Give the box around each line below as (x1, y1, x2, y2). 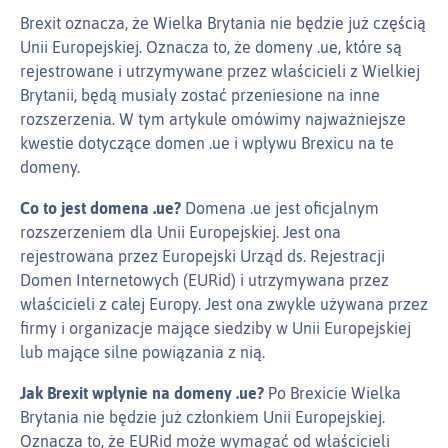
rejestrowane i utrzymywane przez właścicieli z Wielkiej (20, 62, 420, 81)
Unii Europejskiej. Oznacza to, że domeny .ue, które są (20, 38, 402, 57)
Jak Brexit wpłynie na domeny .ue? (20, 384, 264, 403)
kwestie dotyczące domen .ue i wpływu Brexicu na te (20, 134, 394, 153)
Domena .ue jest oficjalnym (181, 199, 379, 218)
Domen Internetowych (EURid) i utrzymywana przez (20, 271, 389, 290)
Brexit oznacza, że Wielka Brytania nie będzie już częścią (20, 14, 426, 33)
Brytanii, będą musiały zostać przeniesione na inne (20, 86, 380, 105)
